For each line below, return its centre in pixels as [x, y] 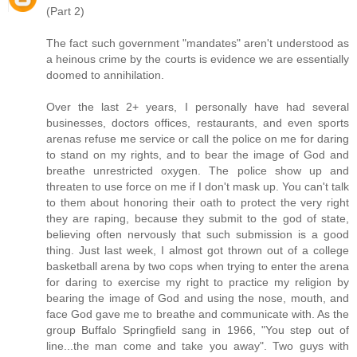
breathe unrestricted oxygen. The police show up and [198, 171]
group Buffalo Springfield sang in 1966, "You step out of [198, 330]
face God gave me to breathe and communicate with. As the [198, 314]
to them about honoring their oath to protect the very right [198, 203]
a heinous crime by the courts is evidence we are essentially [198, 59]
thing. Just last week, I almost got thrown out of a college [198, 251]
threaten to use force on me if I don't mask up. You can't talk [198, 187]
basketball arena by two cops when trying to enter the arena [198, 267]
